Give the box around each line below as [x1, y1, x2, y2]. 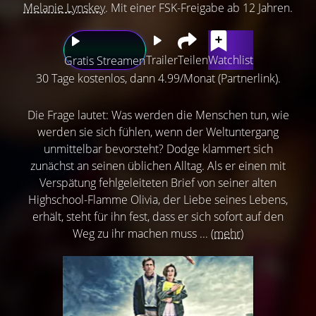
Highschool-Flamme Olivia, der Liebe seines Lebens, [28, 192, 288, 208]
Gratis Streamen [63, 53, 145, 69]
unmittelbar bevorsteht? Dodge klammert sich [43, 141, 273, 157]
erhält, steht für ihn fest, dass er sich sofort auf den [32, 209, 284, 225]
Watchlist [207, 52, 253, 68]
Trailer [145, 52, 178, 68]
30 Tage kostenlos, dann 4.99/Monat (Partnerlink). [35, 71, 281, 87]
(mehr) [211, 226, 243, 242]
